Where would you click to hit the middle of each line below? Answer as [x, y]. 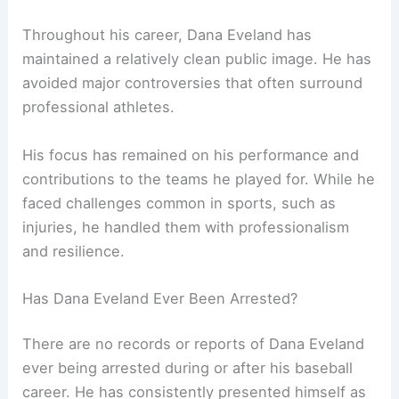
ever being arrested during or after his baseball [188, 368]
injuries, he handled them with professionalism [186, 227]
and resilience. [74, 251]
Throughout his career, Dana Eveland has [167, 35]
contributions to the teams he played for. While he [199, 179]
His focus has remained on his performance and [191, 155]
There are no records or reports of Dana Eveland [194, 344]
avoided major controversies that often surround [193, 83]
